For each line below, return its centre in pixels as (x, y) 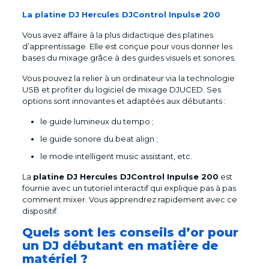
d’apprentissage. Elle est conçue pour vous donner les (127, 46)
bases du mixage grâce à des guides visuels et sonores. (130, 57)
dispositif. (40, 210)
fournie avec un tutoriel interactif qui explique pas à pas (129, 188)
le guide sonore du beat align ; (100, 138)
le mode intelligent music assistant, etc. (117, 156)
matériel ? (55, 258)
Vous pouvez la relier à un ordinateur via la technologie (128, 78)
